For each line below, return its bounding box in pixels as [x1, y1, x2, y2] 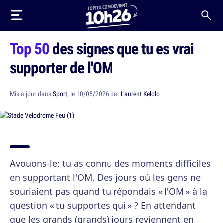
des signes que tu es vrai [49, 38, 194, 59]
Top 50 [10, 38, 49, 59]
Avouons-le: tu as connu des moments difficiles [10, 157, 211, 169]
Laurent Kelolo [121, 89, 160, 98]
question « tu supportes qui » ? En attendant [10, 199, 196, 211]
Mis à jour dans [10, 89, 53, 98]
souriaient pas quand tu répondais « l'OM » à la [10, 185, 207, 197]
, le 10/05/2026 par [67, 89, 121, 98]
